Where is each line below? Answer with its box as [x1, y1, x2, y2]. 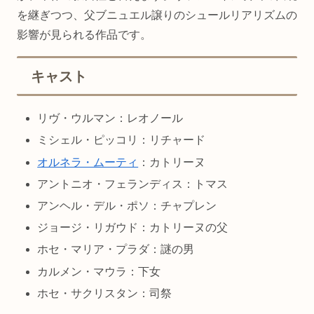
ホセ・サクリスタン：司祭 [37, 287, 172, 299]
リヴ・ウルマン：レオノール [37, 112, 184, 125]
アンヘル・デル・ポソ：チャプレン [37, 200, 217, 212]
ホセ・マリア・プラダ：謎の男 [37, 243, 195, 256]
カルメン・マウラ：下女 [37, 265, 161, 278]
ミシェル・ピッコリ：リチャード [37, 134, 206, 146]
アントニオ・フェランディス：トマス [37, 177, 228, 190]
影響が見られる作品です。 [17, 29, 151, 41]
